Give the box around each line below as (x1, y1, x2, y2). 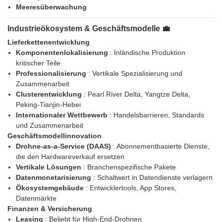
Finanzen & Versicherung (7, 205, 92, 213)
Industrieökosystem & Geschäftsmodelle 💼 (7, 24, 170, 33)
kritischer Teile (15, 59, 60, 67)
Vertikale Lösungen (15, 163, 83, 171)
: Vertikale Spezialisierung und (88, 69, 182, 78)
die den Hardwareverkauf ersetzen (15, 153, 124, 161)
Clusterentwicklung (15, 90, 84, 99)
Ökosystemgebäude (15, 184, 86, 192)
